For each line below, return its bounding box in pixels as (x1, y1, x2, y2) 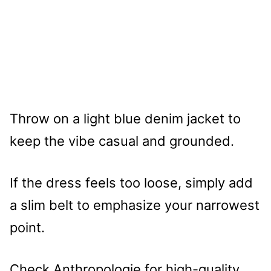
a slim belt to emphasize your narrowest (10, 197, 260, 213)
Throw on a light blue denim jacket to (10, 110, 241, 126)
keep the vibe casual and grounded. (10, 132, 234, 149)
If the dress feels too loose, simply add (10, 174, 253, 191)
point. (10, 219, 45, 235)
